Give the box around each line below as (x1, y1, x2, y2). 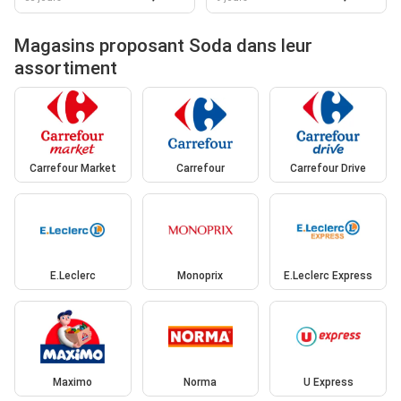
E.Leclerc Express (284, 269, 373, 282)
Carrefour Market (29, 162, 116, 175)
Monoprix (177, 269, 224, 282)
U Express (303, 376, 354, 389)
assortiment (14, 56, 117, 79)
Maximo (53, 376, 93, 389)
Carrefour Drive (290, 162, 367, 175)
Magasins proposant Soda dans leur (14, 34, 312, 56)
